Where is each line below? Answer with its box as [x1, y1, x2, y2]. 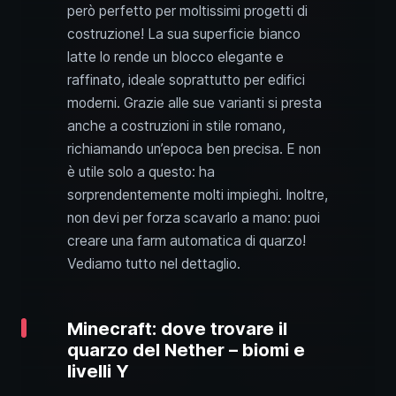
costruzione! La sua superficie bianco [67, 26, 301, 43]
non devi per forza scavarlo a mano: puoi [67, 209, 320, 227]
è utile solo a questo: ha [67, 164, 215, 181]
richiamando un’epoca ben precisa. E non [67, 141, 321, 158]
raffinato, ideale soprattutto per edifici [67, 72, 305, 89]
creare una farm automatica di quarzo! [67, 232, 306, 250]
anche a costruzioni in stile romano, [67, 118, 286, 135]
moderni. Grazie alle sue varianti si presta [67, 95, 322, 112]
